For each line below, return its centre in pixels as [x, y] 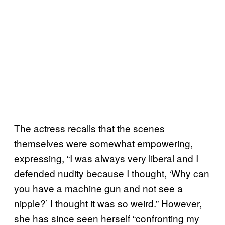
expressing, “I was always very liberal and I [106, 158]
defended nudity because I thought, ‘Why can [112, 173]
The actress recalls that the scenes [89, 128]
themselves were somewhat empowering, [103, 143]
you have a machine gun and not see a [98, 188]
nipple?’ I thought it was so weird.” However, [108, 203]
